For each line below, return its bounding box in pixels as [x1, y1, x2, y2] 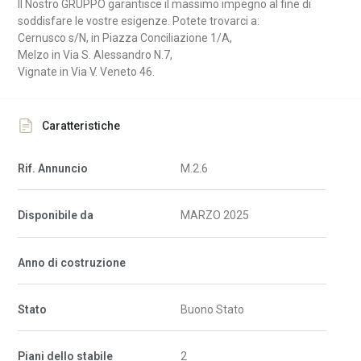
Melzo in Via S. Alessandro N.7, [18, 48, 173, 61]
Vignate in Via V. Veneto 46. [18, 64, 156, 78]
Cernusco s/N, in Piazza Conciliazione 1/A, [18, 31, 233, 44]
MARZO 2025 [180, 209, 249, 222]
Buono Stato [180, 302, 244, 316]
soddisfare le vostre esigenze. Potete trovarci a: [18, 14, 260, 27]
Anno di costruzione [18, 255, 127, 269]
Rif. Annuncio [18, 161, 89, 175]
